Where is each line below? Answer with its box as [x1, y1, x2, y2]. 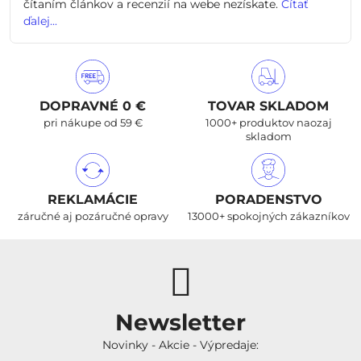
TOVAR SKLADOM [208, 98, 329, 114]
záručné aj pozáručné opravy [17, 210, 168, 222]
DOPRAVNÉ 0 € [39, 98, 146, 114]
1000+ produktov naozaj [205, 116, 332, 129]
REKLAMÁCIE [48, 192, 138, 207]
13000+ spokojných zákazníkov [187, 210, 350, 222]
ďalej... [23, 14, 57, 28]
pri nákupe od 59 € [43, 116, 143, 129]
